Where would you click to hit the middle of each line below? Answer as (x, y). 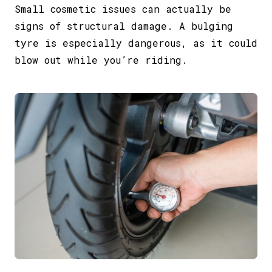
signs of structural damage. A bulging (124, 25)
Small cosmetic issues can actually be (123, 8)
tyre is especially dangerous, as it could (136, 42)
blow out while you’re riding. (101, 59)
